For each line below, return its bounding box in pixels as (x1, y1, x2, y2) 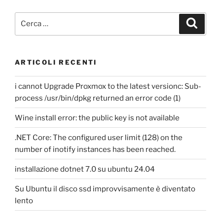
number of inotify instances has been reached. (15, 145, 176, 154)
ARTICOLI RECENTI (15, 58, 97, 66)
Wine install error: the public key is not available (15, 113, 180, 122)
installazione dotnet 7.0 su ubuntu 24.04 (15, 164, 155, 174)
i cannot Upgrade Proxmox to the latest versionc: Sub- (15, 81, 201, 91)
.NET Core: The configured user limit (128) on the (15, 133, 183, 142)
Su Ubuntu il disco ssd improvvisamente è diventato (15, 184, 195, 193)
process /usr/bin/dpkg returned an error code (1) (15, 93, 181, 103)
